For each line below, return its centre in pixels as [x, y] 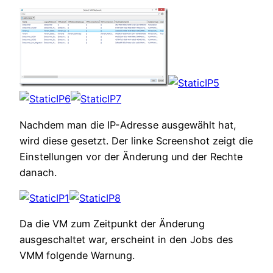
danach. [38, 172]
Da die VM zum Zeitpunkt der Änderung [112, 224]
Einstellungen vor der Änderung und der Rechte [131, 156]
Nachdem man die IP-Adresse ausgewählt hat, [128, 125]
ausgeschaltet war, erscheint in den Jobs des [126, 240]
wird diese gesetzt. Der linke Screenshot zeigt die [136, 140]
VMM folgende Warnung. [77, 256]
